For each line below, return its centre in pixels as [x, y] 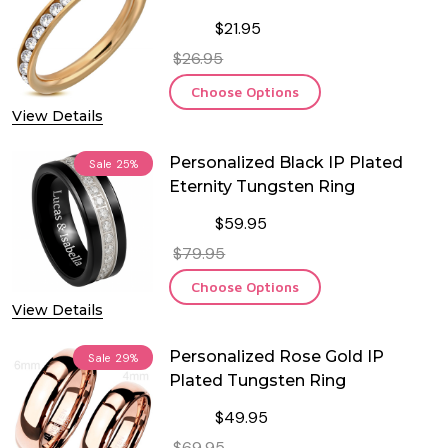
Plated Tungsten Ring [258, 380]
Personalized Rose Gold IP [277, 356]
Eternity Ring [221, 16]
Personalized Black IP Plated [286, 162]
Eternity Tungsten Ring [262, 186]
